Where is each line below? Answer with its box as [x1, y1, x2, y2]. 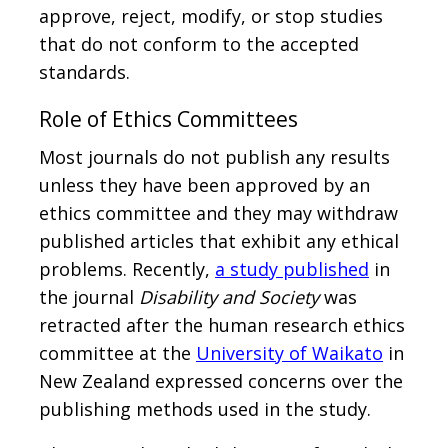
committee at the [39, 341, 196, 366]
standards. [39, 60, 130, 85]
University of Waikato [196, 341, 383, 366]
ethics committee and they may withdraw [39, 201, 398, 226]
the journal [39, 285, 139, 310]
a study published [215, 257, 369, 282]
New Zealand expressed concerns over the [39, 369, 403, 394]
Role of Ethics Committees [39, 105, 298, 134]
